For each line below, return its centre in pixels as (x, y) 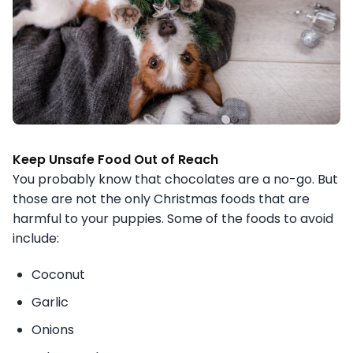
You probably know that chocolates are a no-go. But (175, 179)
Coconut (58, 274)
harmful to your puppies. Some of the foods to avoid (173, 218)
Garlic (50, 302)
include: (36, 238)
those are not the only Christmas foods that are (161, 199)
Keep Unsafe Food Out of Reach (115, 159)
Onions (53, 329)
